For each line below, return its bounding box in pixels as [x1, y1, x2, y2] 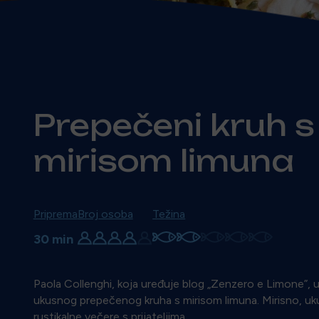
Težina [152, 206, 186, 221]
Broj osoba [77, 206, 133, 221]
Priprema [33, 206, 78, 221]
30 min [33, 231, 73, 247]
